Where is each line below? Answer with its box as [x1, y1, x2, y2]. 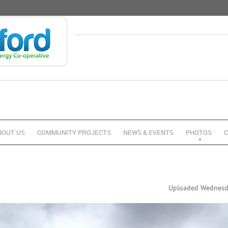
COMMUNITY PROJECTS [37, 128, 111, 137]
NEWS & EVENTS [123, 128, 174, 137]
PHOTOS [186, 128, 212, 137]
